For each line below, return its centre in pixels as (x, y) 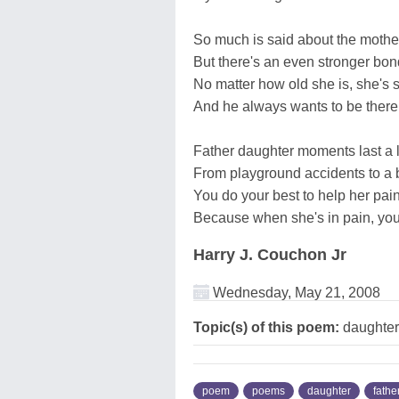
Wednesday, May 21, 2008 (295, 292)
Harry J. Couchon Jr (270, 254)
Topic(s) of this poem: (266, 327)
